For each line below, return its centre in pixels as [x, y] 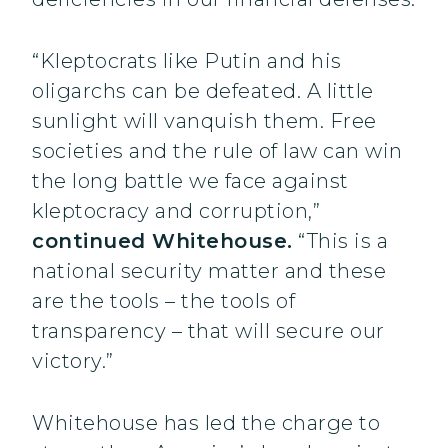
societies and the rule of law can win [217, 151]
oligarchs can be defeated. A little [203, 91]
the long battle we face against [190, 181]
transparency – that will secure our [208, 331]
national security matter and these [209, 271]
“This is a [340, 241]
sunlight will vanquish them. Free [204, 121]
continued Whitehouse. [162, 241]
